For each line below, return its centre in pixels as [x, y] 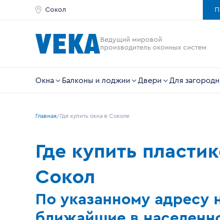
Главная [46, 116]
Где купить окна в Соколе [95, 116]
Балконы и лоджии [96, 80]
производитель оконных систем [153, 48]
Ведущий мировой [131, 40]
